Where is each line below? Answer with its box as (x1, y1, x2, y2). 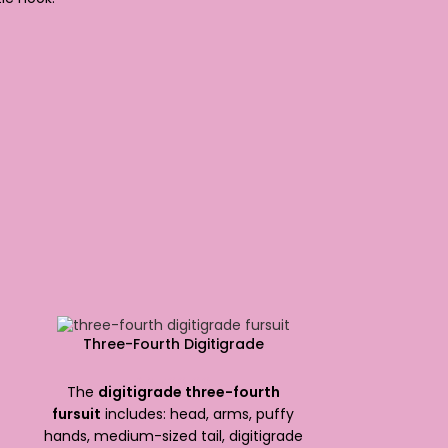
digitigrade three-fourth (97, 382, 280, 403)
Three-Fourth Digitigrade (82, 334, 264, 355)
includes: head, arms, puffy (101, 404, 295, 425)
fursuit (52, 404, 102, 425)
